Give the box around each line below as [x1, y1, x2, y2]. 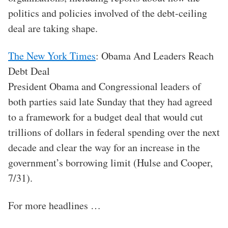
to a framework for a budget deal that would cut [8, 110, 203, 124]
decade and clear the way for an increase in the [8, 140, 200, 155]
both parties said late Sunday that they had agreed [8, 95, 212, 109]
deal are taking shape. [8, 21, 98, 36]
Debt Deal [8, 64, 50, 78]
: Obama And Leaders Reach [96, 49, 214, 63]
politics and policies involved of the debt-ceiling [8, 6, 207, 20]
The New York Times [8, 49, 96, 63]
